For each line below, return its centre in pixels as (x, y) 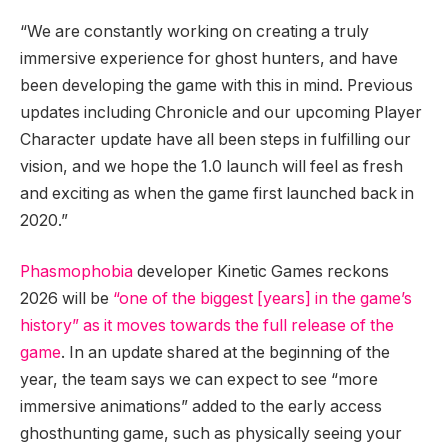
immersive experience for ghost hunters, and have (209, 58)
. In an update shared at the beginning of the (225, 353)
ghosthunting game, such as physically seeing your (211, 434)
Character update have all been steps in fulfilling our (215, 139)
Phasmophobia (76, 272)
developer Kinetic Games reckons (261, 272)
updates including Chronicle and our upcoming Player (221, 112)
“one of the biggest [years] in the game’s (262, 299)
